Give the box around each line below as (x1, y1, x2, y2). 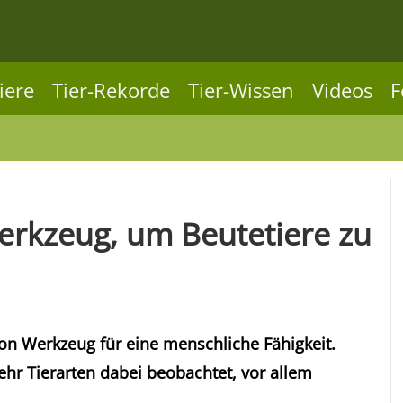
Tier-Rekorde (52, 77, 170, 103)
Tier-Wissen (188, 77, 294, 103)
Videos (312, 77, 372, 103)
